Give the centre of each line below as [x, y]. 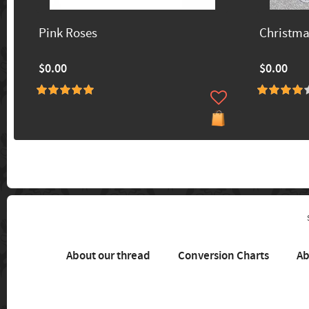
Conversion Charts [223, 256]
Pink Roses [68, 34]
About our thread [108, 256]
